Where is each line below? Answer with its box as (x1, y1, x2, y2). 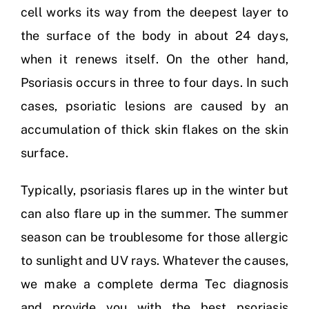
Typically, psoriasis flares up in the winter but (21, 183, 288, 198)
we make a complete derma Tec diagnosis (21, 277, 288, 292)
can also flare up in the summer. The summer (21, 206, 288, 221)
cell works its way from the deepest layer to (21, 5, 288, 20)
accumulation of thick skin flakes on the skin (21, 122, 288, 137)
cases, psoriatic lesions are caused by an (21, 99, 288, 114)
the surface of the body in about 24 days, (21, 28, 288, 43)
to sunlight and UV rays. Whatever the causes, (21, 253, 288, 268)
